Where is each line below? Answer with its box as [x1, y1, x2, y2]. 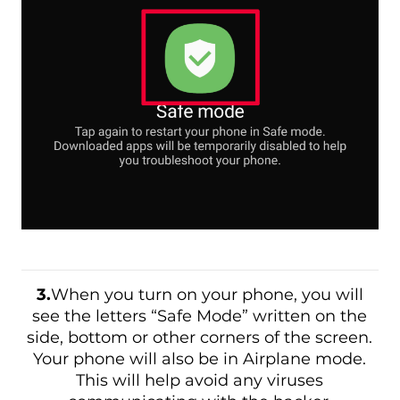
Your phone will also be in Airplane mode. [33, 349, 367, 370]
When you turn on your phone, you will [50, 285, 363, 305]
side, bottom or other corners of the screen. [27, 328, 373, 348]
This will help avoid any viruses [76, 371, 324, 391]
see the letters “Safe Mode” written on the [32, 306, 368, 327]
